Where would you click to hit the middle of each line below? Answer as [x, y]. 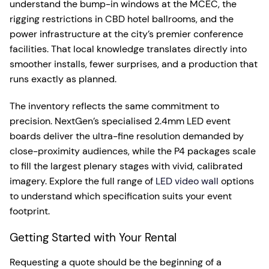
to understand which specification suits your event [121, 196]
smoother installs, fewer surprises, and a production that [134, 64]
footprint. [30, 211]
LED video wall [187, 181]
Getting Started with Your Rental [93, 238]
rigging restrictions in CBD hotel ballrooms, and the [122, 19]
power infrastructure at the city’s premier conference [126, 34]
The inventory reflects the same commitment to [114, 106]
